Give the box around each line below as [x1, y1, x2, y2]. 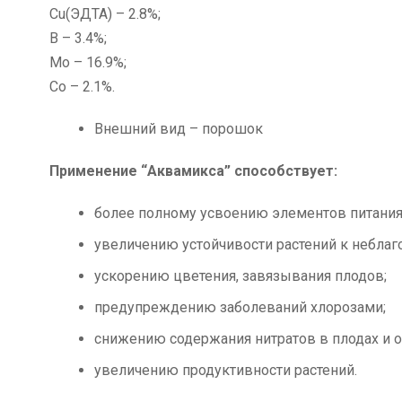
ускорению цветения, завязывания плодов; [94, 267, 387, 284]
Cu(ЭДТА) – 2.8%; [49, 4, 161, 22]
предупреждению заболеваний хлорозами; [94, 298, 386, 316]
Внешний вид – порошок [94, 119, 263, 137]
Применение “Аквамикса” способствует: [49, 162, 337, 179]
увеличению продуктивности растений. [94, 361, 357, 379]
